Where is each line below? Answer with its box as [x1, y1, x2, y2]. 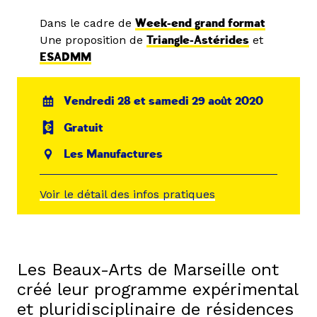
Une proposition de [40, 33, 146, 47]
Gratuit [64, 120, 104, 135]
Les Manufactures [64, 147, 163, 162]
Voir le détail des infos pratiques [40, 187, 215, 201]
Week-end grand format [135, 16, 265, 30]
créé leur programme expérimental [17, 279, 298, 299]
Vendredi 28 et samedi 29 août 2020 [64, 94, 264, 108]
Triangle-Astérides [146, 33, 249, 47]
